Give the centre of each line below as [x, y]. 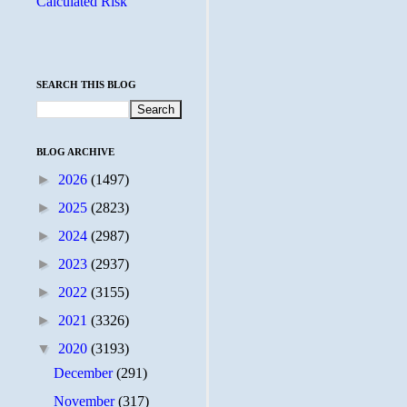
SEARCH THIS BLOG [86, 84]
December [85, 373]
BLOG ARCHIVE [75, 152]
